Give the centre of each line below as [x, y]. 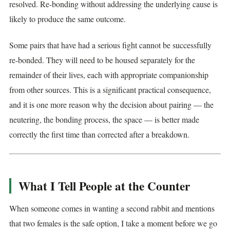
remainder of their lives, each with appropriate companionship [109, 75]
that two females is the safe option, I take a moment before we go [113, 223]
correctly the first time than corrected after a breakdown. [99, 135]
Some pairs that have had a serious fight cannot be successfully [110, 45]
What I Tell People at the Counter [104, 186]
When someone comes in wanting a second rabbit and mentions [112, 208]
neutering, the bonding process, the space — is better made [104, 120]
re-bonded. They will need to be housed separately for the [102, 60]
